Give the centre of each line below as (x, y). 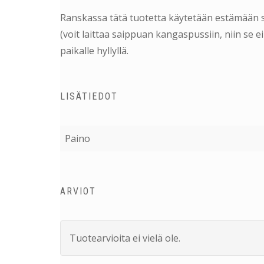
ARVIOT (78, 192)
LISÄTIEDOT (89, 97)
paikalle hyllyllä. (94, 51)
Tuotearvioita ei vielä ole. (125, 238)
